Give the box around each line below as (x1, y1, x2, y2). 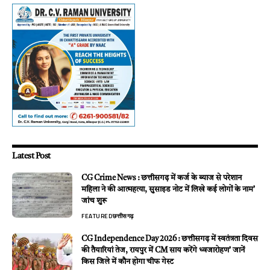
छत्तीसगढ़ (113, 211, 134, 221)
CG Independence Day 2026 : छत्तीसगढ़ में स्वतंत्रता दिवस (81, 234, 258, 243)
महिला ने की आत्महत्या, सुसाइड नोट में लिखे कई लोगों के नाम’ (81, 185, 255, 193)
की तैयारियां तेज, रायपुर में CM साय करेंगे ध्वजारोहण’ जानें (81, 246, 245, 254)
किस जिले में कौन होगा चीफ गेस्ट (81, 257, 174, 266)
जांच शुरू (81, 196, 107, 205)
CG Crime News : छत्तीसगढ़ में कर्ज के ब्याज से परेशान (81, 174, 242, 182)
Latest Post (12, 151, 51, 160)
